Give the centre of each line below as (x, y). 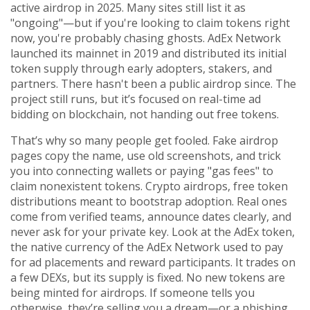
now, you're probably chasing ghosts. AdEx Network (146, 38)
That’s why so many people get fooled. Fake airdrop (144, 140)
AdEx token (263, 232)
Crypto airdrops (186, 186)
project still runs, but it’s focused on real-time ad (136, 99)
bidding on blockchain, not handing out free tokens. (145, 114)
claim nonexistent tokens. (78, 186)
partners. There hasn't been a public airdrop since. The (153, 84)
